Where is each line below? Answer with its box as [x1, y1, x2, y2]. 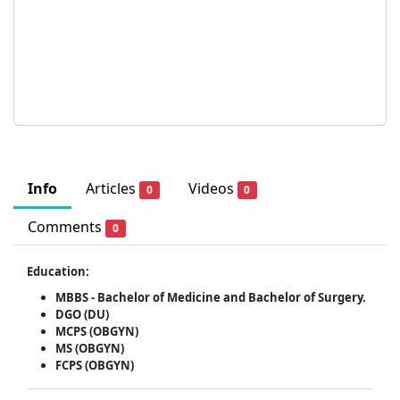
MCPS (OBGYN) [55, 323, 138, 340]
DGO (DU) [55, 306, 109, 323]
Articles [86, 179, 139, 199]
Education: [27, 263, 89, 280]
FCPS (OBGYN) [55, 357, 134, 374]
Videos [187, 179, 237, 199]
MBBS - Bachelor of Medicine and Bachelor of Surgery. [55, 289, 366, 306]
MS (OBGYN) [55, 340, 124, 357]
